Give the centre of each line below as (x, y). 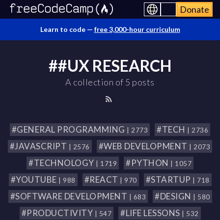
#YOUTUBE (34, 179)
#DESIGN (174, 196)
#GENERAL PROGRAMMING (69, 129)
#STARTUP (169, 179)
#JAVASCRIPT (39, 146)
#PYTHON (148, 163)
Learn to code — (67, 29)
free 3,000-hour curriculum (137, 29)
